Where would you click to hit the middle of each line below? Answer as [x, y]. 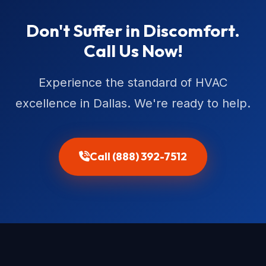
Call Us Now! [133, 51]
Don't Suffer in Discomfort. [133, 31]
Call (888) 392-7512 [138, 157]
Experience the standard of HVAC [133, 83]
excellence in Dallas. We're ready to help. [133, 104]
